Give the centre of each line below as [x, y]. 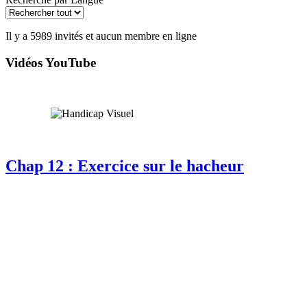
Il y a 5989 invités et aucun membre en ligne [101, 36]
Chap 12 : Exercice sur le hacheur [125, 166]
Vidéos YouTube [51, 62]
